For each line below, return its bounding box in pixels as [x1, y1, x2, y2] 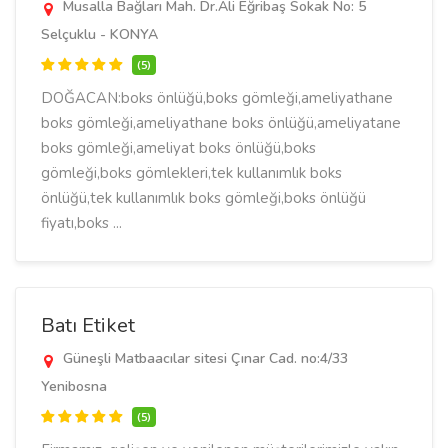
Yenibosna [41, 377, 107, 396]
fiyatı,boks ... [41, 213, 122, 233]
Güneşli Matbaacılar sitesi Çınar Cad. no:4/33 [59, 349, 348, 368]
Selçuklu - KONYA [41, 25, 158, 44]
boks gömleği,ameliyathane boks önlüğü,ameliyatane [41, 113, 401, 133]
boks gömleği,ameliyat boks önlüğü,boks [41, 138, 316, 158]
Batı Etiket [41, 312, 135, 339]
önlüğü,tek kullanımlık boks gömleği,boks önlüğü [41, 188, 366, 208]
